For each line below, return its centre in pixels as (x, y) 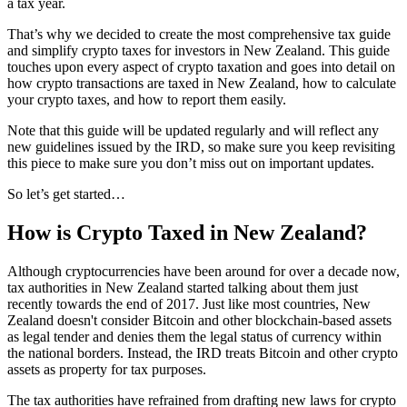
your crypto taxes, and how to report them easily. (147, 99)
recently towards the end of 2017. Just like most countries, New (189, 303)
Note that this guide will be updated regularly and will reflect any (193, 130)
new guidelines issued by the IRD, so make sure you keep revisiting (201, 146)
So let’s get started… (66, 194)
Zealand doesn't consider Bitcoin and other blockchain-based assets (199, 320)
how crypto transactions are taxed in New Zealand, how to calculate (202, 83)
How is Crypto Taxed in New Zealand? (187, 232)
